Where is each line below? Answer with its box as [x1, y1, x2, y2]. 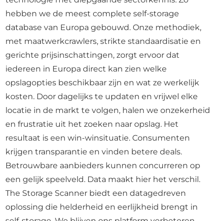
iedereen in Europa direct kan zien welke [5, 64, 167, 74]
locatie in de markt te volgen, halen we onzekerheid [5, 106, 211, 115]
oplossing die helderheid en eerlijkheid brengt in [5, 202, 198, 212]
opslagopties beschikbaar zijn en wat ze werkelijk [5, 78, 200, 87]
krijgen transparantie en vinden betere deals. [5, 147, 183, 156]
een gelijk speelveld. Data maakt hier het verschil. [5, 175, 201, 184]
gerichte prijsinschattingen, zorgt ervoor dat [5, 50, 180, 60]
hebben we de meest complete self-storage [5, 9, 180, 18]
